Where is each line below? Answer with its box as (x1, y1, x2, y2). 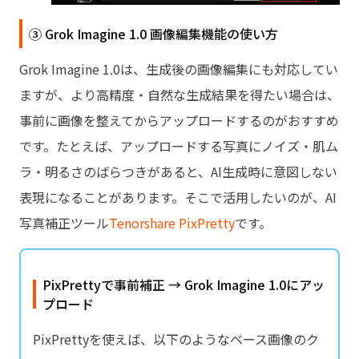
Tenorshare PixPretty (109, 213, 235, 233)
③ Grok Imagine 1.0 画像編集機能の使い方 (29, 24, 278, 44)
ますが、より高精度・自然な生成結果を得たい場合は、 (19, 85, 340, 105)
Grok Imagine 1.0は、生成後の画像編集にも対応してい (19, 59, 338, 79)
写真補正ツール (19, 213, 109, 233)
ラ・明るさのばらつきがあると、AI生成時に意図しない (19, 162, 337, 182)
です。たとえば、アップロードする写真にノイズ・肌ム (19, 136, 338, 156)
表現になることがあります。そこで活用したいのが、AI (19, 188, 337, 208)
